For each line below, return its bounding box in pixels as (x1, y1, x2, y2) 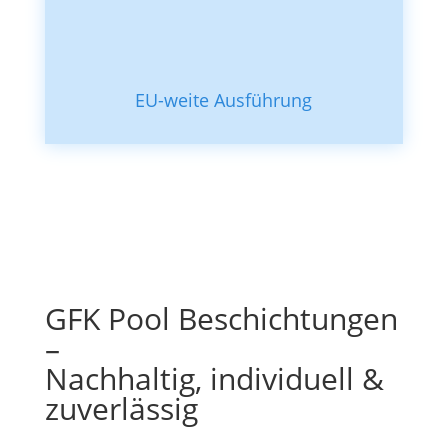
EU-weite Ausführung (135, 88, 313, 112)
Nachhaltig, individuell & (44, 358, 384, 399)
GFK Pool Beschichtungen (44, 298, 398, 339)
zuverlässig (44, 388, 198, 429)
